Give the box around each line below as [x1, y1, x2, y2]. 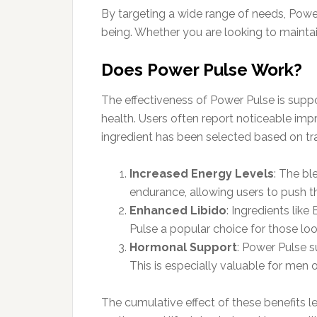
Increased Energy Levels [129, 166, 274, 180]
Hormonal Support [129, 240, 237, 254]
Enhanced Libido [129, 203, 226, 217]
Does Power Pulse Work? [101, 59, 302, 80]
